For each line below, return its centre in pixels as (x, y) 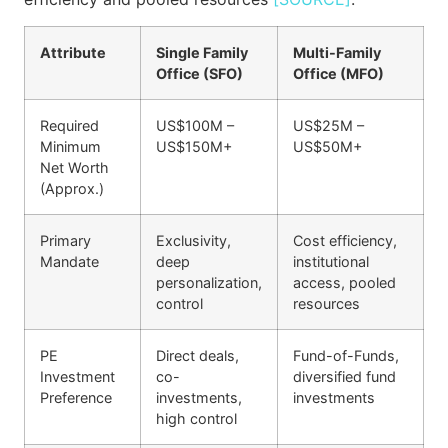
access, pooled (344, 282)
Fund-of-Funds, (346, 355)
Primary (65, 240)
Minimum (70, 146)
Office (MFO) (338, 73)
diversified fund (344, 376)
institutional (331, 261)
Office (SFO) (199, 73)
